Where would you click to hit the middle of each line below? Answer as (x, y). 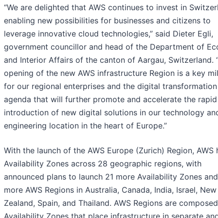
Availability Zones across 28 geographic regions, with (103, 164)
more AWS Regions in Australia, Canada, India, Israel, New (110, 190)
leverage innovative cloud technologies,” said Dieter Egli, (109, 34)
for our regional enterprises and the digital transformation (110, 86)
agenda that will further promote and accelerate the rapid (110, 100)
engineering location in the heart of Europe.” (85, 126)
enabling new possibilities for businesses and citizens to (107, 21)
